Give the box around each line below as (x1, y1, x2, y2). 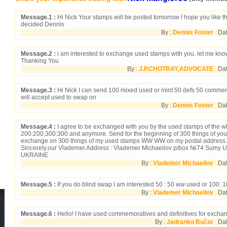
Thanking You (21, 57, 59, 64)
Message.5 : (21, 180, 56, 188)
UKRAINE (21, 151, 48, 159)
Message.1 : (21, 13, 56, 21)
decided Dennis (21, 20, 64, 28)
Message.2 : (21, 50, 56, 57)
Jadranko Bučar (167, 218, 213, 225)
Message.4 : (21, 123, 56, 130)
